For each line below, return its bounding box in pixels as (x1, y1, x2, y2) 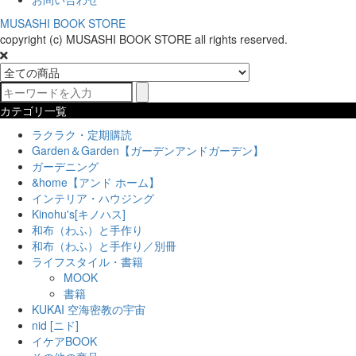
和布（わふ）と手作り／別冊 (32, 238, 176, 253)
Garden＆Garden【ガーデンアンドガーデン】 (32, 142, 264, 158)
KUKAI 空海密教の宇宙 (32, 301, 145, 317)
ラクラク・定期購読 (32, 126, 132, 142)
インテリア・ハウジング (32, 190, 154, 206)
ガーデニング (32, 158, 99, 174)
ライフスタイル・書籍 (32, 253, 143, 269)
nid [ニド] (32, 317, 79, 333)
